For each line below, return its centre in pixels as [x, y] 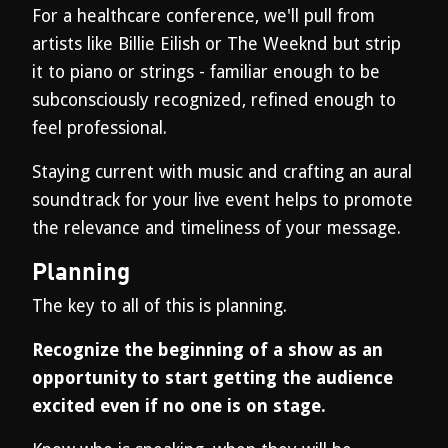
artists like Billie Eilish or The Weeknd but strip [216, 44]
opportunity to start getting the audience [212, 378]
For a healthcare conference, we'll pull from [203, 16]
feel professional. [99, 128]
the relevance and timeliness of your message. [216, 228]
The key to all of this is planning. [159, 306]
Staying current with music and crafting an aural [222, 172]
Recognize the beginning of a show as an [207, 350]
